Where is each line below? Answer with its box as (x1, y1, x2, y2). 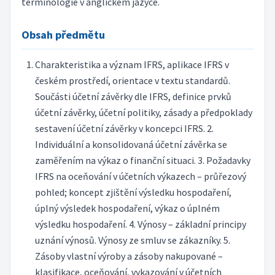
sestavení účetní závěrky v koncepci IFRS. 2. (34, 122, 214, 135)
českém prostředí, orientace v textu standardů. (34, 74, 230, 87)
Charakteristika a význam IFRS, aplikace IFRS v (34, 58, 229, 71)
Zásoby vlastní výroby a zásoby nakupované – (34, 250, 223, 263)
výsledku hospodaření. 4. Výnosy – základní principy (34, 218, 246, 231)
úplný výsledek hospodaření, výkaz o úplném (34, 202, 220, 215)
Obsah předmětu (21, 27, 105, 42)
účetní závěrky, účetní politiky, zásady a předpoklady (34, 106, 252, 119)
